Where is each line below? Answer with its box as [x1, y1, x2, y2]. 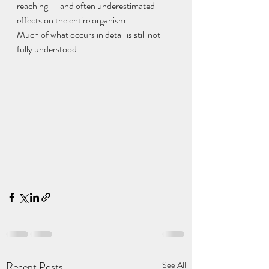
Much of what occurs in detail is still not [17, 28, 162, 41]
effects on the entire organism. [17, 13, 128, 27]
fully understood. [17, 42, 79, 56]
